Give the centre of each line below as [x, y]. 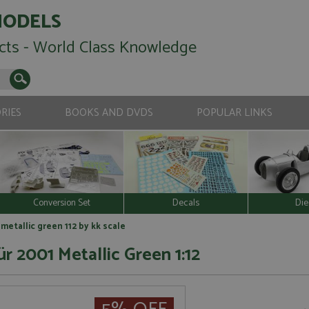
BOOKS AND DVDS [109, 113]
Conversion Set [62, 203]
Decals [186, 203]
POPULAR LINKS [234, 113]
